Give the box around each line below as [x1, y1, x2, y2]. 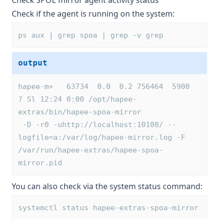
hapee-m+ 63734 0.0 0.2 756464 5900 [18, 82, 194, 91]
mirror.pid [18, 158, 62, 168]
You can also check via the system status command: [12, 181, 202, 192]
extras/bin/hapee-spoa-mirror [18, 108, 146, 117]
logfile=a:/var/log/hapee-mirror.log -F [18, 133, 190, 142]
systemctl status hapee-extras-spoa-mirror [18, 203, 198, 213]
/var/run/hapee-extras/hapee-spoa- [18, 146, 163, 155]
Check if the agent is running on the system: [12, 8, 175, 20]
